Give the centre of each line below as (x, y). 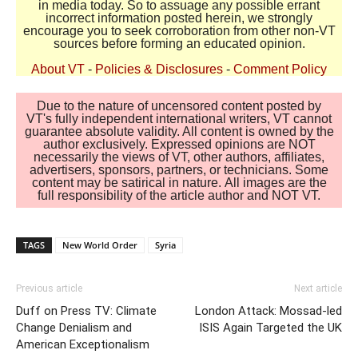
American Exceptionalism (83, 344)
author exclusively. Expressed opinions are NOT (179, 143)
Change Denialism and (74, 327)
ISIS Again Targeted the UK (270, 327)
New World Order (100, 245)
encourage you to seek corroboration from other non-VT (179, 30)
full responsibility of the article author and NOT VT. (179, 194)
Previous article (49, 288)
